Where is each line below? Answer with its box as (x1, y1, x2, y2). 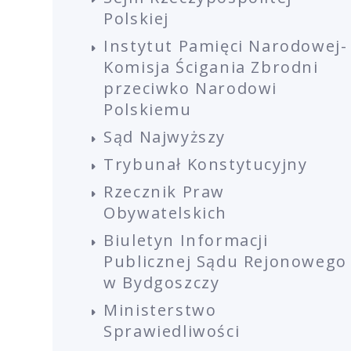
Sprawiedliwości (103, 320, 241, 342)
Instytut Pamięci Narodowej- (103, 35, 348, 57)
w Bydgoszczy (103, 272, 220, 294)
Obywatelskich (103, 202, 228, 224)
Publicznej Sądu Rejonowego (103, 251, 347, 273)
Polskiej (103, 8, 170, 30)
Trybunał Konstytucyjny (103, 154, 308, 175)
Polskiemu (103, 99, 192, 121)
